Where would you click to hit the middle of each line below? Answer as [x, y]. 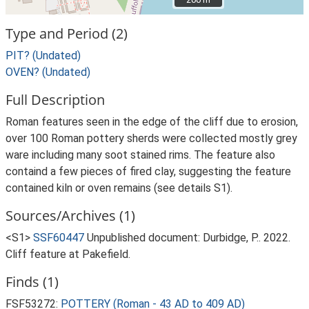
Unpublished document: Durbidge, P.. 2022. [189, 238]
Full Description [55, 100]
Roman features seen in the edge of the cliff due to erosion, [152, 122]
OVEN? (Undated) [48, 72]
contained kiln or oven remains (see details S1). [119, 188]
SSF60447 [59, 238]
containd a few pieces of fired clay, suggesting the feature [148, 171]
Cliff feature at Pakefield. [68, 254]
